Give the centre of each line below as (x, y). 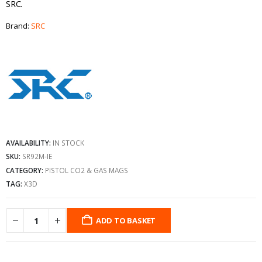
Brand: (18, 26)
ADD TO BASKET (126, 220)
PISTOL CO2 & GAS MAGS (87, 170)
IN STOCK (68, 142)
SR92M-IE (37, 156)
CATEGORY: (25, 170)
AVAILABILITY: (29, 142)
